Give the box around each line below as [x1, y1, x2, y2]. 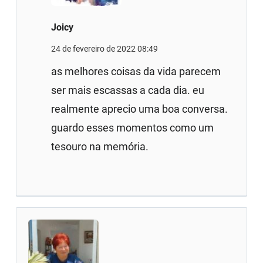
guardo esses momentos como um [51, 121, 214, 134]
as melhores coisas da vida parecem [51, 65, 221, 77]
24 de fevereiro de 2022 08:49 [51, 43, 159, 53]
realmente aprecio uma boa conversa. [51, 102, 228, 115]
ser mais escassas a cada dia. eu [51, 83, 205, 96]
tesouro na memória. [51, 140, 149, 153]
